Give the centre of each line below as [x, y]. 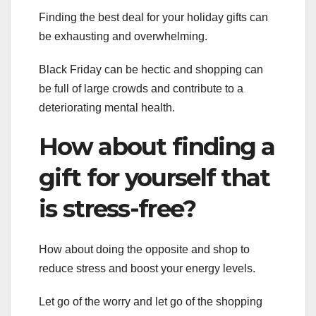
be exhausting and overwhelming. [123, 36]
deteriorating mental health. [107, 107]
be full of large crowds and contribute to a [141, 88]
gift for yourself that [154, 177]
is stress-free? [117, 208]
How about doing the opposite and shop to [144, 250]
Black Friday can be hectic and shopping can [151, 69]
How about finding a [157, 146]
